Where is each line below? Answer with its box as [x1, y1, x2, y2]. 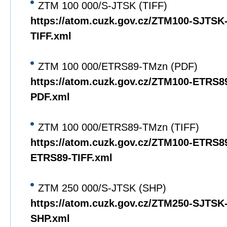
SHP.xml [30, 213, 70, 224]
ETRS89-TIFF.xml [30, 152, 112, 163]
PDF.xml [30, 91, 70, 102]
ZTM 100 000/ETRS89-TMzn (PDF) [38, 61, 198, 72]
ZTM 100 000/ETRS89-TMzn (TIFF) [38, 122, 199, 133]
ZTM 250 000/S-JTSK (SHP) [38, 182, 166, 194]
